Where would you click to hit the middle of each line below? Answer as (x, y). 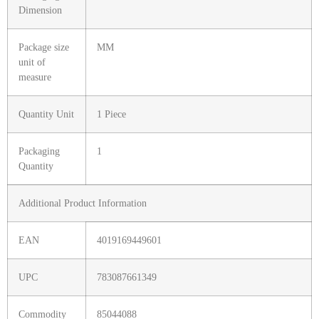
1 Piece (111, 114)
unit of (32, 62)
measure (35, 77)
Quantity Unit (46, 114)
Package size (44, 47)
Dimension (40, 10)
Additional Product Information (83, 203)
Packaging (39, 151)
